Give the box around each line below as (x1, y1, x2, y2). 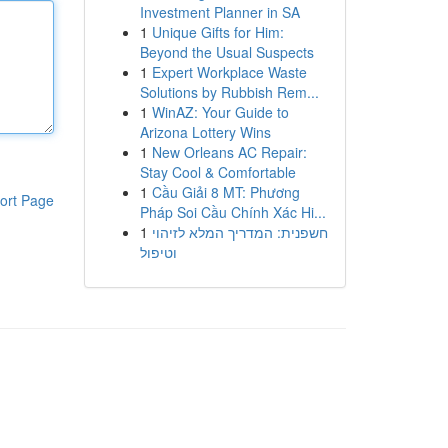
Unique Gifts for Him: (151, 22, 284, 42)
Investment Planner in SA (139, 2, 300, 22)
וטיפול (139, 242, 177, 262)
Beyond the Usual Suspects (139, 42, 314, 62)
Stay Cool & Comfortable (139, 162, 296, 182)
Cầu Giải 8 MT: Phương (151, 182, 300, 202)
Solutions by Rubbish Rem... (139, 82, 319, 102)
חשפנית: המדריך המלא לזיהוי (151, 222, 328, 242)
